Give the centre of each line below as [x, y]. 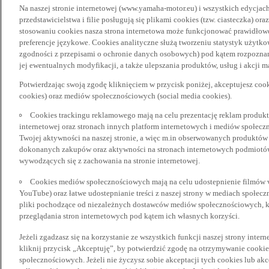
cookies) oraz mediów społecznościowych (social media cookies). [125, 96]
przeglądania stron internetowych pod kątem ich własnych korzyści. [129, 216]
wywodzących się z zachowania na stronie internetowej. [110, 161]
